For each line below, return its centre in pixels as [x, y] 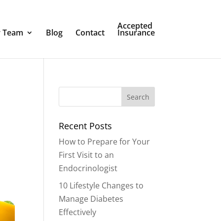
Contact [90, 33]
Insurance [136, 33]
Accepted [135, 26]
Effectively [78, 212]
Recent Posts [86, 126]
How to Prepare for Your [105, 142]
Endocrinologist [88, 168]
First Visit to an [87, 155]
